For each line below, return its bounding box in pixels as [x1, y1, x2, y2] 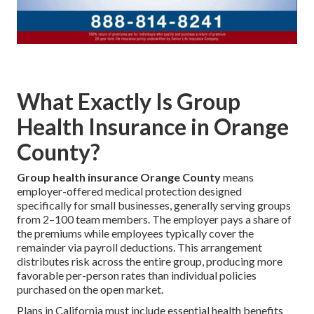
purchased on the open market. [17, 282, 163, 296]
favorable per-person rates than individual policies [17, 268, 257, 282]
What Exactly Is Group [17, 87, 240, 115]
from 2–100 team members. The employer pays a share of [17, 212, 292, 226]
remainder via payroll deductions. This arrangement [17, 240, 262, 254]
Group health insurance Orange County [17, 170, 221, 184]
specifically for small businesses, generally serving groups [17, 198, 291, 212]
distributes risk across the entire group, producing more [17, 254, 282, 268]
